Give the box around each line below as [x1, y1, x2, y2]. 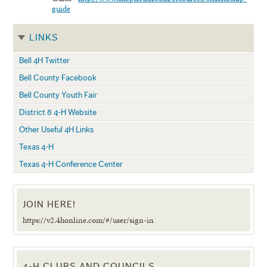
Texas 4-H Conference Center [19, 160, 123, 169]
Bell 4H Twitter [19, 56, 70, 66]
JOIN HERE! [23, 200, 76, 210]
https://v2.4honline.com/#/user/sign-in [23, 214, 154, 226]
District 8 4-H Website [19, 108, 97, 117]
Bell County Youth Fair [19, 91, 98, 100]
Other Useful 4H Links [19, 125, 94, 135]
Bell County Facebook [19, 73, 97, 83]
